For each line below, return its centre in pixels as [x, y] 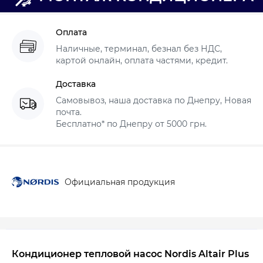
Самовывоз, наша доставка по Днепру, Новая [154, 100]
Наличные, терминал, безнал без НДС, [139, 48]
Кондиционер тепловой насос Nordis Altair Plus [130, 254]
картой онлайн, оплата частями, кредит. [142, 60]
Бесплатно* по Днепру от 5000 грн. [131, 124]
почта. [69, 112]
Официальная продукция [120, 182]
